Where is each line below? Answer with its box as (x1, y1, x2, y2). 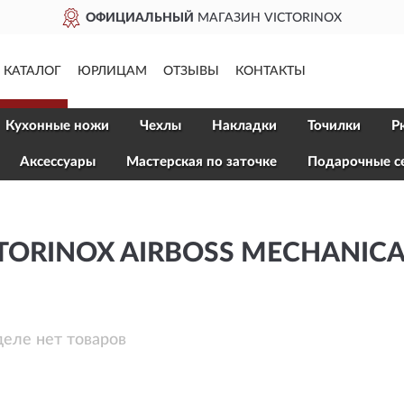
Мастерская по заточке (126, 155, 277, 169)
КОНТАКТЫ (235, 65, 306, 78)
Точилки (308, 119, 361, 133)
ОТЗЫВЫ (163, 65, 219, 78)
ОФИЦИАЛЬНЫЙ (45, 12, 154, 24)
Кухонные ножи (5, 119, 109, 133)
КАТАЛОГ (4, 65, 61, 78)
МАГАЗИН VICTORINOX (153, 12, 302, 24)
